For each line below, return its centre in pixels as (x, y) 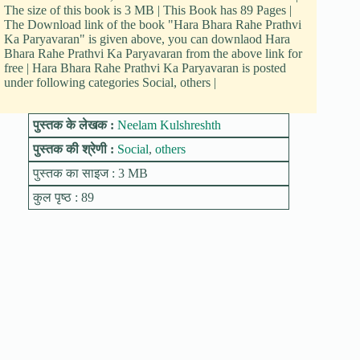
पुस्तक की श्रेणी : (75, 149)
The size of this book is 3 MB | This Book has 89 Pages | (148, 10)
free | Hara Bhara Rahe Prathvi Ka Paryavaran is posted (145, 68)
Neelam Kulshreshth (169, 125)
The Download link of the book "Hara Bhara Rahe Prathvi (153, 25)
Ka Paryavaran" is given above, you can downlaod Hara (147, 39)
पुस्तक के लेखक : (75, 125)
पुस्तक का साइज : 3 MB (90, 174)
